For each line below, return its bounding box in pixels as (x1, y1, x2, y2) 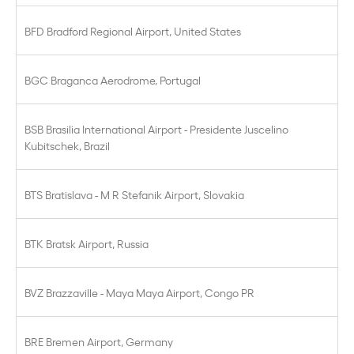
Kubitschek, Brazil (24, 137, 110, 153)
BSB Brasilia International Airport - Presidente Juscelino (24, 121, 288, 136)
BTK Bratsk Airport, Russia (24, 235, 149, 250)
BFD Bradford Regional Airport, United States (24, 23, 241, 38)
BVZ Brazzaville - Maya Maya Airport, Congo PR (24, 284, 254, 299)
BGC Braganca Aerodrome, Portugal (24, 72, 201, 87)
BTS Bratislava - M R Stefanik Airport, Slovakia (24, 186, 244, 201)
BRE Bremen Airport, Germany (24, 333, 173, 348)
